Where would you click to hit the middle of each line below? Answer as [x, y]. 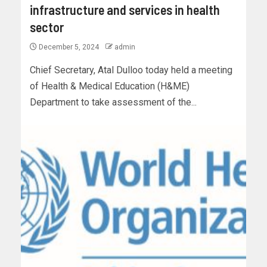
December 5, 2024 [69, 47]
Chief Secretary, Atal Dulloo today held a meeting [131, 70]
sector [47, 27]
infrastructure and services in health [125, 10]
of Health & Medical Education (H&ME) [110, 86]
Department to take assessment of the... [113, 103]
